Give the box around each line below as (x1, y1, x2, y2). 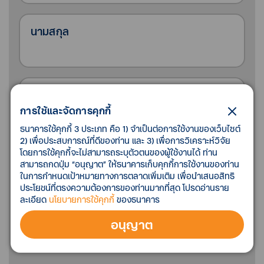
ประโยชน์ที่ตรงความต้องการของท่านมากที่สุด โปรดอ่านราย (19, 181, 229, 194)
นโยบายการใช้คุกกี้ (48, 193, 114, 206)
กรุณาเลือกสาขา (30, 151, 104, 167)
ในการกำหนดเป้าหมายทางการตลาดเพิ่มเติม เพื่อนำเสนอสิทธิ (19, 170, 235, 182)
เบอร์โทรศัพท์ (30, 87, 90, 103)
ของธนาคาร (114, 193, 160, 206)
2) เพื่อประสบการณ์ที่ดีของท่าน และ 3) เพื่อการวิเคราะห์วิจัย (19, 134, 230, 147)
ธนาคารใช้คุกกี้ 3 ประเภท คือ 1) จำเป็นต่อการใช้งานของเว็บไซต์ (19, 123, 240, 135)
